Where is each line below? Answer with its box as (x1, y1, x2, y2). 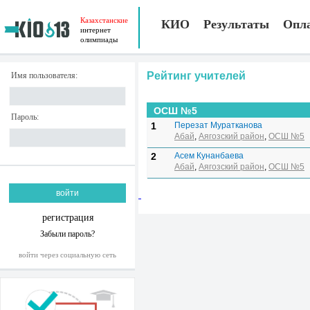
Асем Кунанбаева (174, 151, 244, 161)
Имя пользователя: (11, 71, 77, 80)
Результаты (203, 17, 269, 31)
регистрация (42, 212, 93, 223)
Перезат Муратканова (174, 120, 262, 130)
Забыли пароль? (40, 229, 95, 239)
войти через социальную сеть (19, 250, 116, 259)
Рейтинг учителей (147, 70, 246, 82)
